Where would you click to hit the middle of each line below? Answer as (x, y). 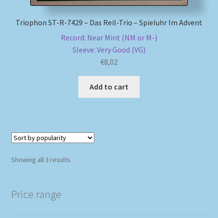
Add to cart (109, 87)
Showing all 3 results (41, 160)
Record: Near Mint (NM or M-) (109, 38)
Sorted (80, 159)
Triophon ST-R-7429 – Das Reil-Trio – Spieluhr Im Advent (109, 23)
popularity (85, 181)
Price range (36, 194)
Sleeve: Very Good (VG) (109, 50)
